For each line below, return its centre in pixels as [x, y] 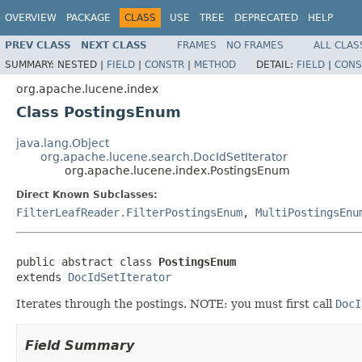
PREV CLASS [38, 45]
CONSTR [164, 64]
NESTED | [82, 64]
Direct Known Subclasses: [87, 194]
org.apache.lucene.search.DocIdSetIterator [164, 156]
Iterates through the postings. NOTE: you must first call [176, 303]
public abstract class [87, 261]
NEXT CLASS [114, 45]
